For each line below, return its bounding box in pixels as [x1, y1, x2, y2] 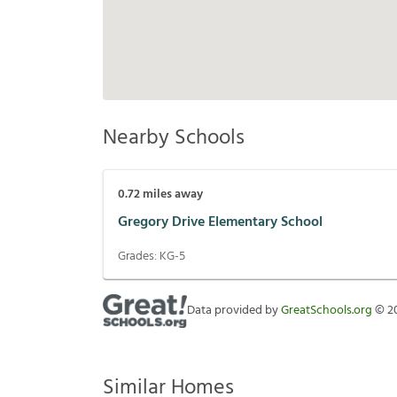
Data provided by [187, 300, 281, 322]
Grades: [118, 246, 160, 268]
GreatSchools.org [281, 300, 372, 322]
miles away [140, 184, 203, 206]
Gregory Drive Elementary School [118, 210, 323, 234]
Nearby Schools [103, 121, 245, 156]
